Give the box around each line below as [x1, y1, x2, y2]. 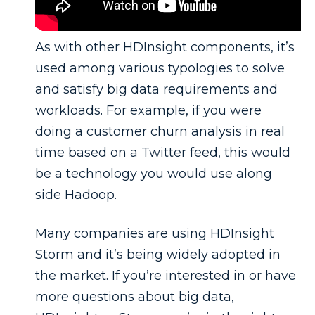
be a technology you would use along [35, 165, 272, 181]
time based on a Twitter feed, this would [35, 144, 290, 160]
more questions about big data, [35, 289, 234, 305]
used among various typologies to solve [35, 60, 285, 76]
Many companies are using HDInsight [35, 226, 274, 242]
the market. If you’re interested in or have [35, 268, 296, 284]
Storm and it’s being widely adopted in [35, 247, 281, 263]
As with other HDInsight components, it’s [35, 39, 295, 55]
